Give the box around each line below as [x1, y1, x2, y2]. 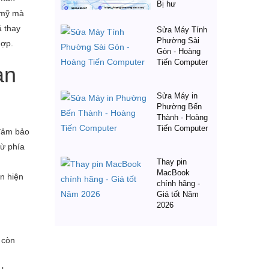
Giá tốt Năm [157, 190, 199, 199]
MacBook [157, 168, 190, 177]
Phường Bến [157, 102, 202, 111]
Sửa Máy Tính [157, 25, 207, 34]
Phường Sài [157, 36, 199, 45]
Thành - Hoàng [157, 113, 208, 122]
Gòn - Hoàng [157, 47, 201, 56]
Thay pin [157, 157, 187, 166]
